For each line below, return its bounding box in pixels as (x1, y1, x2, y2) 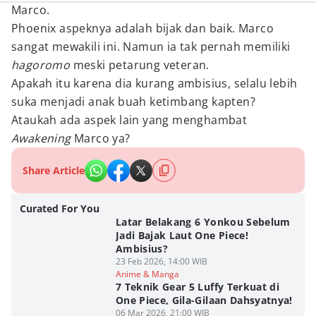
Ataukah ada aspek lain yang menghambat (11, 112, 248, 128)
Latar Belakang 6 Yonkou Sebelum (115, 215, 291, 229)
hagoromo (11, 57, 73, 73)
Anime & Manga (115, 268, 179, 280)
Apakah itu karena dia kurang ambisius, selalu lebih (11, 75, 298, 91)
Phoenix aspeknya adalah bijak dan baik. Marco (11, 20, 274, 36)
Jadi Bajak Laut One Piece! (115, 229, 248, 242)
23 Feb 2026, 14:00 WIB (115, 255, 207, 267)
